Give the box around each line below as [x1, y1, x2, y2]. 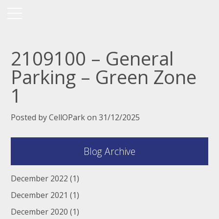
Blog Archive [84, 145, 135, 158]
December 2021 [11, 190, 68, 200]
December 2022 [11, 173, 68, 184]
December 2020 [11, 206, 68, 217]
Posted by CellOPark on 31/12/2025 [11, 112, 140, 123]
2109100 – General [11, 45, 175, 71]
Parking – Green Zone [11, 64, 197, 89]
